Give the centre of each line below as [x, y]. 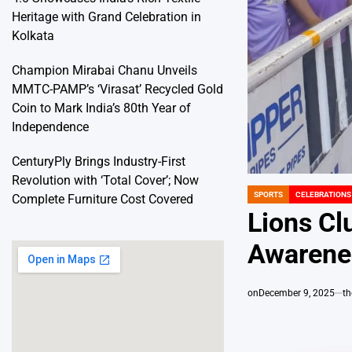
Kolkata [33, 36]
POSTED [262, 199]
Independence [50, 127]
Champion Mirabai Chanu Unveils [104, 70]
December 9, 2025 [297, 293]
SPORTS [268, 194]
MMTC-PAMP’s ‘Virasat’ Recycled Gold [117, 89]
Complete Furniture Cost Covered [103, 199]
